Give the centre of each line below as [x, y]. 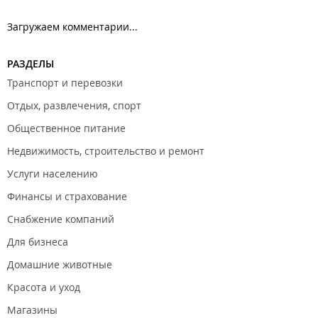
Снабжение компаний [61, 219]
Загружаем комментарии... [72, 27]
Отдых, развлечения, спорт [74, 105]
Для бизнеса [38, 242]
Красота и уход [44, 287]
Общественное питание [66, 128]
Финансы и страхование [67, 196]
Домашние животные [60, 264]
